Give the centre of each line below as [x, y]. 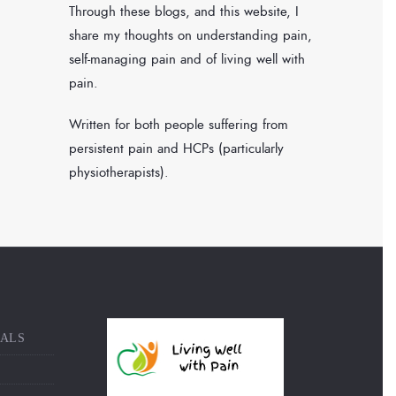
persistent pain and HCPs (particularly [176, 149]
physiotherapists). [119, 173]
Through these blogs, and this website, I [184, 12]
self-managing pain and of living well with [187, 60]
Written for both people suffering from [179, 125]
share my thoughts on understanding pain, [190, 36]
